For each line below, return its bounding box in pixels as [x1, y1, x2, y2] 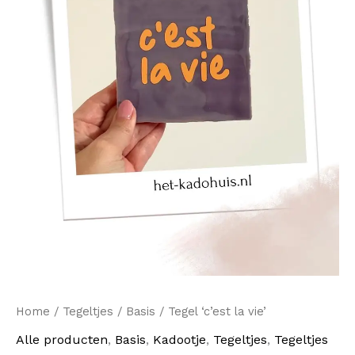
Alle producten [16, 332, 108, 348]
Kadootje [153, 332, 206, 348]
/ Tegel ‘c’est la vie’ [155, 303, 266, 319]
